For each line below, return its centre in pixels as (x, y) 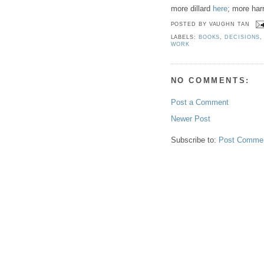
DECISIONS (242, 37)
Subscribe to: (194, 140)
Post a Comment (199, 102)
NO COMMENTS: (210, 81)
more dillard (192, 8)
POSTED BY (190, 24)
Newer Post (190, 118)
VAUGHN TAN (229, 24)
